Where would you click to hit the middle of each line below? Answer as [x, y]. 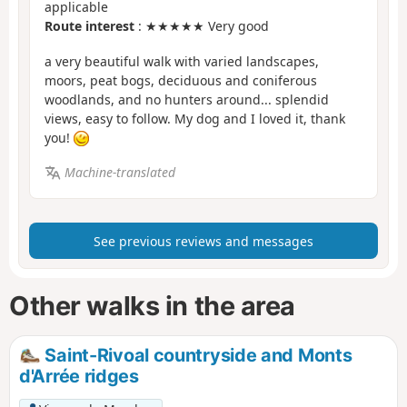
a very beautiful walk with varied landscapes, [182, 61]
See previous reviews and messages [203, 241]
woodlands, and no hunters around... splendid [187, 99]
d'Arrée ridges [79, 377]
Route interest [89, 26]
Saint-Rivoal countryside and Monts [196, 355]
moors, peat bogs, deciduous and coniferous [181, 80]
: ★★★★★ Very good [202, 26]
